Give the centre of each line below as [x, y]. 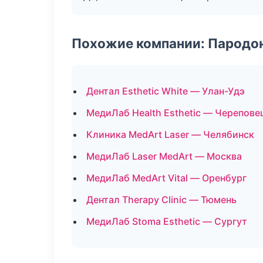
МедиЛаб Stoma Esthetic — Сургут [167, 221]
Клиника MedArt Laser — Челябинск [170, 134]
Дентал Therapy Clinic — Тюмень [161, 200]
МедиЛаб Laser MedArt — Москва [164, 156]
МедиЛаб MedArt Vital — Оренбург [166, 178]
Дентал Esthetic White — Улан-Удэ [166, 91]
